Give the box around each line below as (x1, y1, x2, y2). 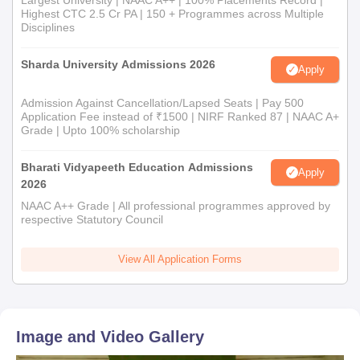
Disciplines (21, 21, 75, 34)
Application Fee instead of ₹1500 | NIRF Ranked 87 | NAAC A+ (21, 110, 339, 123)
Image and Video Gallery (16, 328, 204, 346)
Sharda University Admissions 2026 (21, 58, 215, 71)
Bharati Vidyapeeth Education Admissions (21, 161, 253, 174)
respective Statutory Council (21, 213, 163, 226)
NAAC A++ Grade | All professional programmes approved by (21, 199, 330, 212)
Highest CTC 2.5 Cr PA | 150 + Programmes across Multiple (21, 7, 324, 20)
